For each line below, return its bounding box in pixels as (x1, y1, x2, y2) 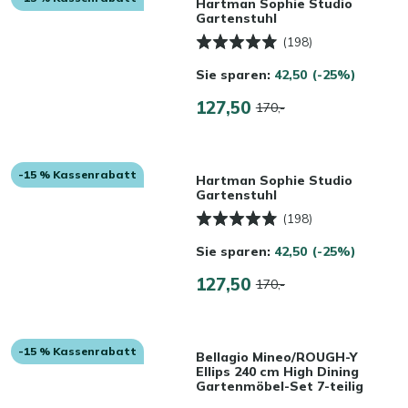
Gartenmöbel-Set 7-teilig (195, 377, 363, 394)
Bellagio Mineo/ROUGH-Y (195, 348, 358, 365)
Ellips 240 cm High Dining (195, 362, 359, 380)
